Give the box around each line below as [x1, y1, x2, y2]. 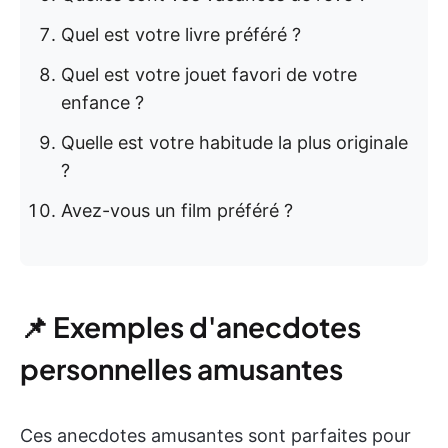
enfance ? [61, 92, 144, 113]
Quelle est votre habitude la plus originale [61, 132, 408, 153]
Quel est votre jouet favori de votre [61, 64, 357, 85]
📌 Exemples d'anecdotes [20, 309, 361, 344]
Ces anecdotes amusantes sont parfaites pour [20, 425, 411, 446]
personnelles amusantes [20, 351, 343, 386]
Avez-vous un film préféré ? [61, 200, 293, 221]
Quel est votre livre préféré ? [61, 24, 301, 45]
